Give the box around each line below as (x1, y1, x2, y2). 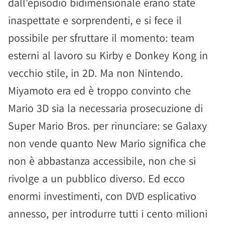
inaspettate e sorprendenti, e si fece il (8, 13, 182, 27)
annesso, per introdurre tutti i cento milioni (8, 206, 207, 220)
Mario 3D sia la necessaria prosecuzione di (8, 100, 203, 115)
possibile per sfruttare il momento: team (8, 30, 194, 45)
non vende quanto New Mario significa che (8, 136, 206, 150)
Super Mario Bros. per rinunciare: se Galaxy (8, 118, 207, 133)
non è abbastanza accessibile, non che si (8, 153, 196, 168)
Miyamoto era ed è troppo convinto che (8, 83, 191, 97)
